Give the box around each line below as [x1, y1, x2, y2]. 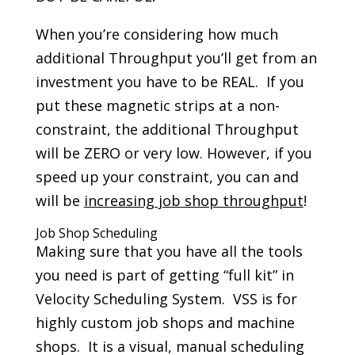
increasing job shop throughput [83, 191, 303, 210]
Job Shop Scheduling [35, 224, 158, 242]
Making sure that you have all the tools [35, 242, 303, 261]
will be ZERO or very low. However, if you [35, 143, 312, 162]
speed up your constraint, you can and [35, 167, 299, 186]
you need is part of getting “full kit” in [35, 265, 294, 284]
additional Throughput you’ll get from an [35, 48, 317, 67]
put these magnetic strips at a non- [35, 96, 280, 115]
